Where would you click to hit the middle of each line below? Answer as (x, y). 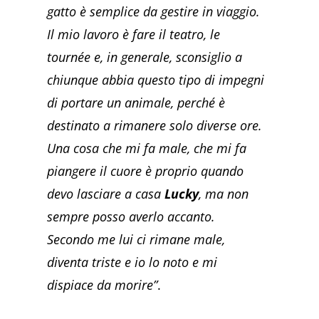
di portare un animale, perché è (136, 102)
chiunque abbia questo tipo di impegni (156, 79)
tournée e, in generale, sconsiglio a (145, 57)
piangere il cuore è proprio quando (146, 171)
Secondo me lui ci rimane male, (136, 239)
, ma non (224, 193)
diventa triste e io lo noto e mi (132, 262)
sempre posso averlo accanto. (131, 216)
